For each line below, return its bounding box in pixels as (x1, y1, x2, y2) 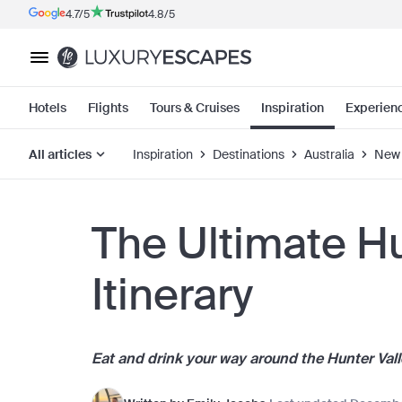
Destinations (213, 145, 284, 162)
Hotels (29, 100, 66, 116)
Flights (88, 100, 128, 116)
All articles (29, 145, 92, 162)
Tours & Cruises (150, 100, 240, 116)
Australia (304, 145, 354, 162)
